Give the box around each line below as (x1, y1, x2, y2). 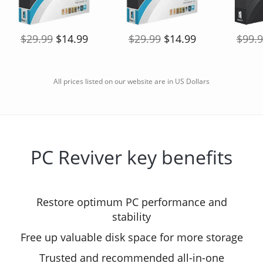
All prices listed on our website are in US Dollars (53, 76, 210, 86)
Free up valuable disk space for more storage (20, 230, 243, 244)
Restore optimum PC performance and (36, 195, 227, 209)
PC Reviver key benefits (31, 144, 232, 170)
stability (112, 210, 151, 224)
